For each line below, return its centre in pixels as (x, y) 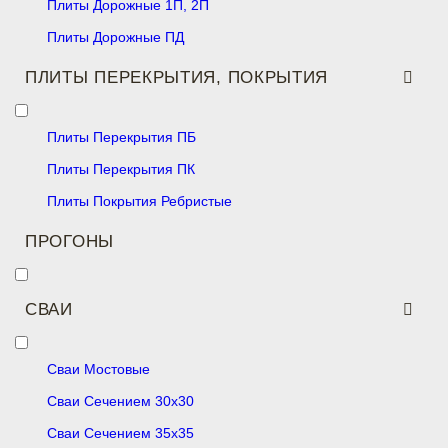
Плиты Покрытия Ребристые (139, 201)
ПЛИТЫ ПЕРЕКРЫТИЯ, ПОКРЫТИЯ (177, 77)
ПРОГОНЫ (69, 241)
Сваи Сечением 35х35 (120, 433)
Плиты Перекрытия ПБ (121, 137)
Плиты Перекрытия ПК (121, 169)
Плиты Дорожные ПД (115, 37)
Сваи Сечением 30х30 (120, 401)
